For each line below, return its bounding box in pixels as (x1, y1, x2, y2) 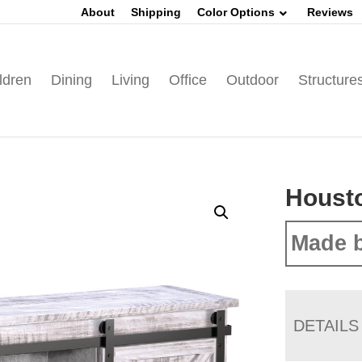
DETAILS (293, 317, 360, 335)
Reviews (307, 6, 353, 19)
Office (168, 72, 207, 88)
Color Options (197, 6, 275, 19)
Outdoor (225, 72, 279, 88)
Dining (50, 72, 92, 88)
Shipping (131, 6, 181, 19)
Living (111, 72, 149, 88)
